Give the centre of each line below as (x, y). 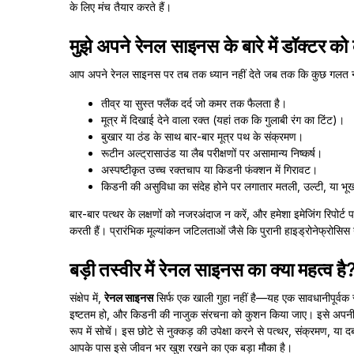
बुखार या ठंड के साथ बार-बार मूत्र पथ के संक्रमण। (202, 136)
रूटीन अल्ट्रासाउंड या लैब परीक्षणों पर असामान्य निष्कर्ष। (212, 153)
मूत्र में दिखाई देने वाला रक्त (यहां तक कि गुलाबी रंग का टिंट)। (223, 120)
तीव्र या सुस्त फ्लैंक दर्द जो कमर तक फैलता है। (194, 103)
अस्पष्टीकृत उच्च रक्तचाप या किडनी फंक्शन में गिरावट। (209, 169)
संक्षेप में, (87, 298)
